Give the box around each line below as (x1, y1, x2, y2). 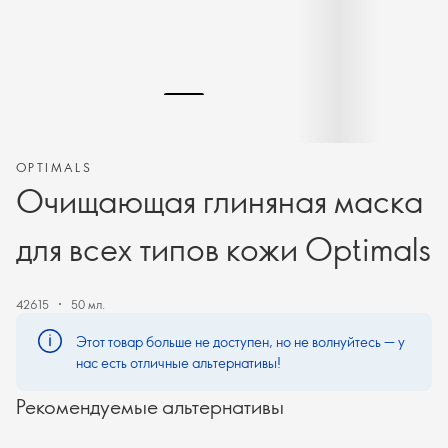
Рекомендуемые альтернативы (16, 393, 284, 419)
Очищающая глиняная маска (16, 179, 423, 221)
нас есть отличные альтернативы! (76, 353, 281, 372)
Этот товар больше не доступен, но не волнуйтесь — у (76, 332, 405, 351)
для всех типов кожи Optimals (16, 227, 431, 269)
